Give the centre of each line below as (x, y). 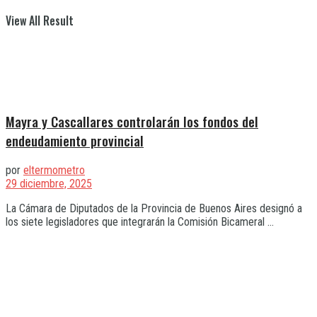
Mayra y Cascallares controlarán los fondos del (132, 122)
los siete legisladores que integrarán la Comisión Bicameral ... (140, 221)
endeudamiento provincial (75, 141)
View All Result (40, 21)
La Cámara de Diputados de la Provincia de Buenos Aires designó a (154, 208)
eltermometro (54, 170)
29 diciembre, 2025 (49, 183)
